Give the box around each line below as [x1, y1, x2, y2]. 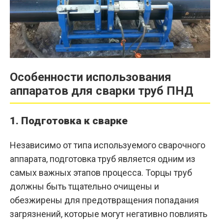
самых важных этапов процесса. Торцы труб [10, 167, 192, 178]
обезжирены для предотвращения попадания [10, 195, 199, 206]
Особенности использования [10, 70, 171, 84]
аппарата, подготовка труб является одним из [10, 154, 195, 165]
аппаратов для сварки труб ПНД [10, 84, 193, 98]
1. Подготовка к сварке [10, 115, 128, 127]
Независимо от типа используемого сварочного [10, 140, 205, 151]
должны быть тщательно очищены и [10, 181, 159, 192]
